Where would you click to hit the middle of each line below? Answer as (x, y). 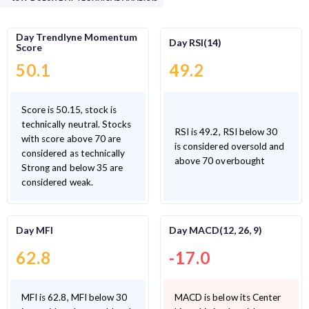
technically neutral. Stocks (77, 124)
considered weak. (57, 182)
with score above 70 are (44, 139)
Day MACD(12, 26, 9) (216, 230)
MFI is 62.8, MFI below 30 (74, 298)
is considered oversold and (230, 146)
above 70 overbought (220, 160)
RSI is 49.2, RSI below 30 (226, 131)
